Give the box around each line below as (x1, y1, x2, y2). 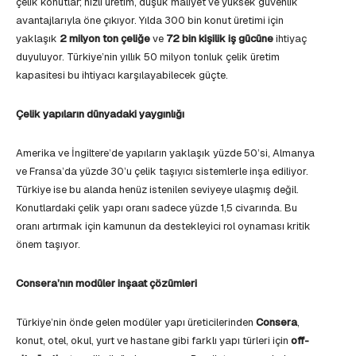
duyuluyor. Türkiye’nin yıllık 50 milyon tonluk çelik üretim (16, 50, 280, 64)
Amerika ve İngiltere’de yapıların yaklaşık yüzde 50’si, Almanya (16, 146, 315, 160)
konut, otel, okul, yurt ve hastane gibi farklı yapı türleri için (16, 334, 291, 347)
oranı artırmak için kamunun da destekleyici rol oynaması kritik (16, 219, 311, 233)
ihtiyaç (273, 32, 307, 45)
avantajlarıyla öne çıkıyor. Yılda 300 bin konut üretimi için (16, 14, 284, 27)
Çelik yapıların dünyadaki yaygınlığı (16, 107, 184, 121)
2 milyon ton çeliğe (60, 32, 150, 45)
